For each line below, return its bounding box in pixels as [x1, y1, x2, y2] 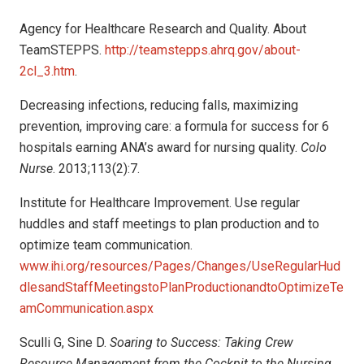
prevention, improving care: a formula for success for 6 [19, 119, 329, 134]
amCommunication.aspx [19, 301, 154, 316]
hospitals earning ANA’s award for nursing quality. [19, 140, 301, 155]
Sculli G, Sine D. [19, 335, 110, 350]
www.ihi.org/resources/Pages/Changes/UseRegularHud [19, 258, 340, 274]
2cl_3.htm [19, 63, 75, 79]
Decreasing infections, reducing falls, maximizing [19, 97, 298, 113]
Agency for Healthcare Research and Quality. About [19, 21, 306, 37]
